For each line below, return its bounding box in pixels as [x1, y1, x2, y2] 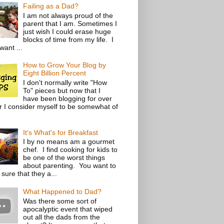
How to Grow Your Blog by [23, 61, 106, 69]
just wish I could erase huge [23, 27, 111, 35]
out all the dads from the [23, 212, 100, 221]
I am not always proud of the [23, 11, 113, 19]
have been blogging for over [23, 94, 112, 102]
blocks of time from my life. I [23, 35, 114, 43]
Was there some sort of [23, 196, 97, 205]
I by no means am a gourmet [23, 137, 115, 146]
